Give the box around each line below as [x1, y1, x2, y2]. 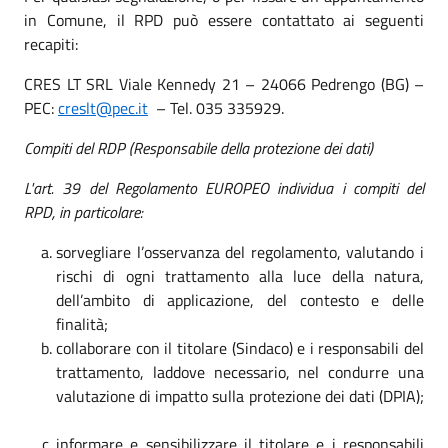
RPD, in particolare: [24, 199, 143, 224]
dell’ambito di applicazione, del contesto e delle [56, 287, 424, 312]
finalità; [56, 311, 116, 336]
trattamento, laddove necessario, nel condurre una [56, 359, 424, 384]
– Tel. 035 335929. [148, 95, 284, 120]
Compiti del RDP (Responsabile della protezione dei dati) [24, 135, 381, 160]
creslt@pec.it [58, 95, 148, 120]
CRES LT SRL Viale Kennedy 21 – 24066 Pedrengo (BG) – [24, 71, 424, 96]
